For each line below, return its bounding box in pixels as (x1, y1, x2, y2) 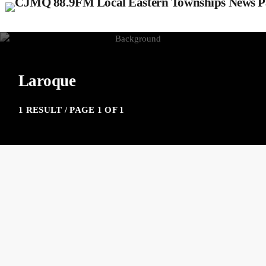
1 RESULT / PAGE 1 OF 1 (18, 105, 125, 115)
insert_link (201, 192, 257, 207)
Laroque (18, 72, 76, 90)
